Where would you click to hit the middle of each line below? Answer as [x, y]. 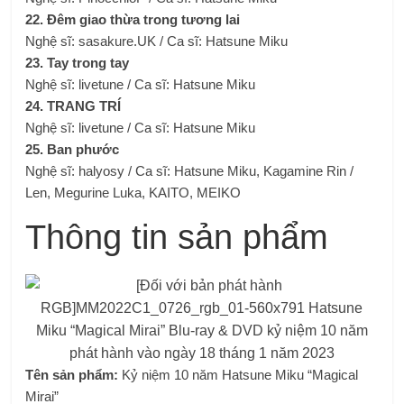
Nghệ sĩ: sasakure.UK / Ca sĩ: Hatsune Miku [157, 41]
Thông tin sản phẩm [177, 237]
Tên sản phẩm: [72, 375]
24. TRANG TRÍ [73, 106]
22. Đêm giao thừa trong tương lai [133, 19]
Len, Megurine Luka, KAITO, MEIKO [133, 193]
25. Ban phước [73, 149]
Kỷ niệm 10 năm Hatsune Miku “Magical [239, 375]
